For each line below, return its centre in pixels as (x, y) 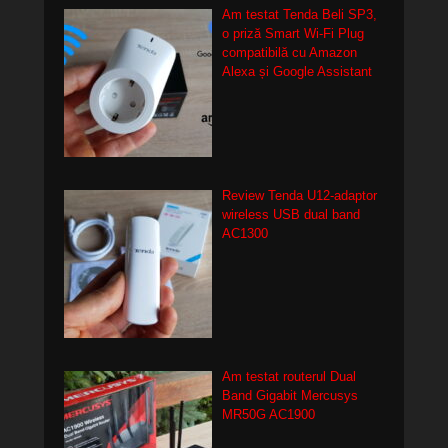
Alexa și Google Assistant (296, 71)
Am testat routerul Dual (288, 377)
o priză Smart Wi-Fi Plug (292, 33)
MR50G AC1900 (268, 415)
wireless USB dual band (290, 214)
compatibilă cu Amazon (289, 52)
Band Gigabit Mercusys (289, 396)
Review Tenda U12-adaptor (299, 195)
